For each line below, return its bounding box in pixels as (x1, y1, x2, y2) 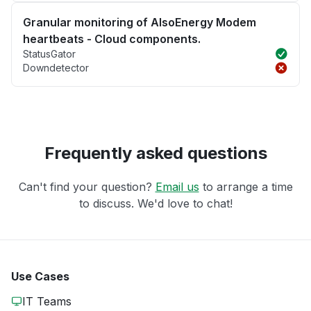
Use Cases (11, 269, 69, 284)
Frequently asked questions (44, 143, 267, 164)
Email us (155, 180, 199, 194)
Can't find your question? (18, 180, 155, 194)
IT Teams (22, 294, 72, 309)
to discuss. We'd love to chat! (78, 196, 233, 211)
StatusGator (23, 48, 76, 60)
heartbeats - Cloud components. (23, 32, 201, 47)
